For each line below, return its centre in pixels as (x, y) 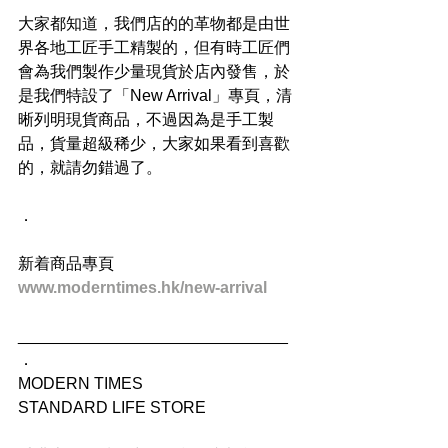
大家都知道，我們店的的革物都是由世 (154, 23)
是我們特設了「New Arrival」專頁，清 (155, 95)
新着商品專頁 (66, 263)
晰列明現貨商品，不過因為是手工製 (146, 119)
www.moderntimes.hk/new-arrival (142, 287)
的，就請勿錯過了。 (90, 167)
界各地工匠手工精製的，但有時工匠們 (154, 47)
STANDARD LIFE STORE (112, 407)
